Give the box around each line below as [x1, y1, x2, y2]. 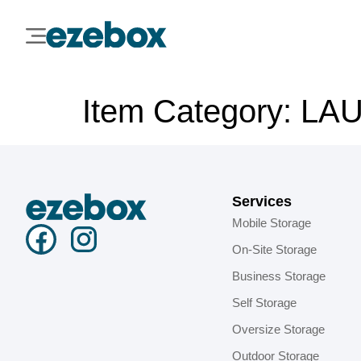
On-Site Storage [232, 243, 317, 256]
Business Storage [232, 269, 326, 283]
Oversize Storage [232, 322, 325, 336]
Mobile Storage [232, 216, 311, 230]
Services [232, 193, 292, 210]
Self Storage [232, 296, 297, 309]
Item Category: [82, 93, 301, 129]
